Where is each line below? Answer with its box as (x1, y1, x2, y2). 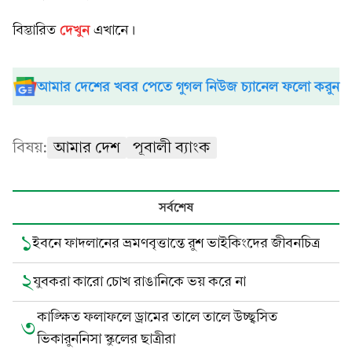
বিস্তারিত (13, 22, 60, 38)
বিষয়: (13, 138, 47, 156)
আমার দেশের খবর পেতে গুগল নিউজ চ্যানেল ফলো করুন (36, 78, 339, 95)
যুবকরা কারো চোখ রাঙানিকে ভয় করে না (33, 273, 246, 290)
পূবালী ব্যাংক (133, 138, 211, 156)
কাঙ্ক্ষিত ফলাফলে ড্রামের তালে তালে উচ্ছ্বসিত (37, 309, 277, 325)
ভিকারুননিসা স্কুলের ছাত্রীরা (37, 331, 175, 347)
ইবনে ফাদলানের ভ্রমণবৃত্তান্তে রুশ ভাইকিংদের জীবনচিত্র (32, 235, 320, 251)
